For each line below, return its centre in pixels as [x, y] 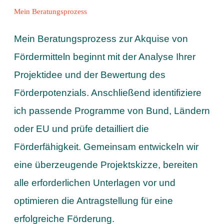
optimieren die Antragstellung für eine [93, 200]
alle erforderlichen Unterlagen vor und [94, 182]
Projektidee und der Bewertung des [89, 74]
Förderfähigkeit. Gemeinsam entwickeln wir [106, 146]
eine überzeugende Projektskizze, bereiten [106, 164]
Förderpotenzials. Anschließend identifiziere [107, 92]
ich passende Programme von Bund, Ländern [112, 110]
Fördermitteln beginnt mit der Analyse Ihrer [104, 56]
